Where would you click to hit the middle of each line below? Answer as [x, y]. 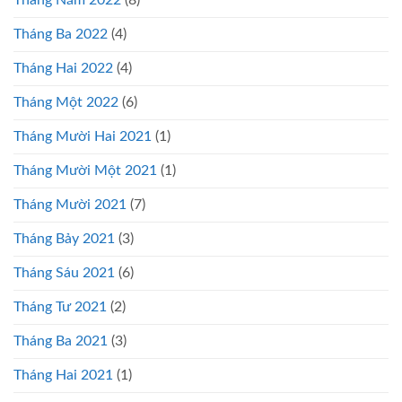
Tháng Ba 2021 [61, 341]
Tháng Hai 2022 [63, 68]
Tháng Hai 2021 [63, 375]
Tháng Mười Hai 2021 [83, 136]
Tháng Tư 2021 [60, 306]
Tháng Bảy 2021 [64, 238]
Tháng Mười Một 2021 [85, 170]
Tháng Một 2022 [66, 102]
